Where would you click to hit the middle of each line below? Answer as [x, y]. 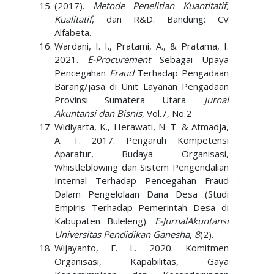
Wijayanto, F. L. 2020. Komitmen [142, 248]
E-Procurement [119, 59]
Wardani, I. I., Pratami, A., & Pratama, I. [142, 46]
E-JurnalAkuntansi [192, 221]
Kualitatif [73, 19]
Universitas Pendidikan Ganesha [122, 234]
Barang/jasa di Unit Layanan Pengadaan [142, 86]
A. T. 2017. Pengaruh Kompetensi [142, 140]
